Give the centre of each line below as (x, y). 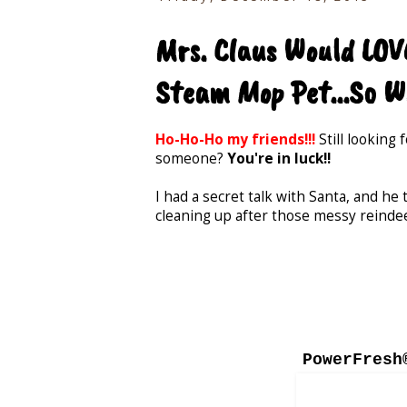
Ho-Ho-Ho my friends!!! (235, 139)
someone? (191, 158)
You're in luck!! (279, 158)
